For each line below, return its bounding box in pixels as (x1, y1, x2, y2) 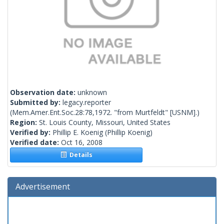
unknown (77, 87, 107, 97)
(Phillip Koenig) (103, 127, 152, 137)
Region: (10, 117, 39, 127)
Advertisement (15, 181, 70, 192)
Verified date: (10, 137, 61, 147)
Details (66, 150, 92, 159)
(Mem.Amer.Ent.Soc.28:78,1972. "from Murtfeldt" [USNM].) (10, 107, 199, 117)
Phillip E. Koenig (52, 127, 103, 137)
